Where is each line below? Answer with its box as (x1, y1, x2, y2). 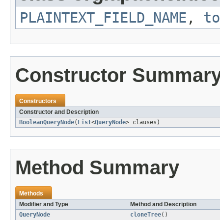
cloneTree (130, 211, 161, 219)
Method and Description (130, 201, 196, 208)
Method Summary (15, 157, 179, 179)
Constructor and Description (19, 109, 99, 116)
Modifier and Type (19, 201, 68, 208)
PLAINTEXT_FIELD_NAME (20, 9, 187, 27)
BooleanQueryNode (19, 119, 74, 126)
